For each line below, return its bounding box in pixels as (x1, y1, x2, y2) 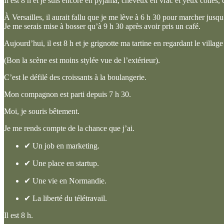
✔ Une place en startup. (24, 158, 99, 167)
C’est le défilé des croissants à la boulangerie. (4, 72, 146, 81)
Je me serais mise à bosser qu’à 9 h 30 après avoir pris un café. (4, 21, 200, 30)
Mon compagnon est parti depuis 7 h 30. (4, 89, 131, 98)
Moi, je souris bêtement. (4, 106, 79, 115)
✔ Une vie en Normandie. (24, 176, 106, 185)
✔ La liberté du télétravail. (24, 193, 107, 202)
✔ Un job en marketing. (24, 141, 99, 150)
